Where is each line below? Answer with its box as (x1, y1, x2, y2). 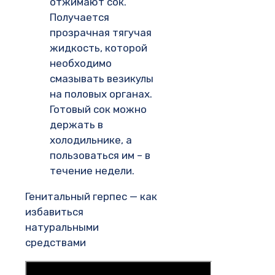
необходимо (50, 56, 112, 69)
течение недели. (50, 164, 134, 177)
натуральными (25, 220, 99, 233)
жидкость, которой (50, 41, 147, 54)
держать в (50, 118, 103, 131)
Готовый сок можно (50, 103, 147, 115)
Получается (50, 10, 109, 23)
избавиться (25, 205, 83, 218)
